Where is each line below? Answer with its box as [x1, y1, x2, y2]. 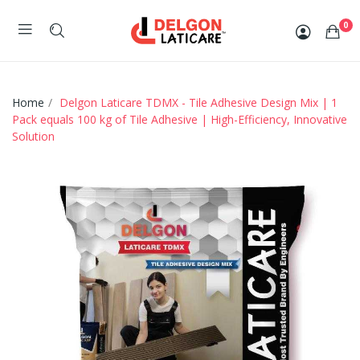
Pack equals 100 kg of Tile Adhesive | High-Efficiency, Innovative [12, 112, 347, 127]
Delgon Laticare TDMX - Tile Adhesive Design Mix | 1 [59, 95, 337, 110]
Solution [12, 129, 55, 144]
